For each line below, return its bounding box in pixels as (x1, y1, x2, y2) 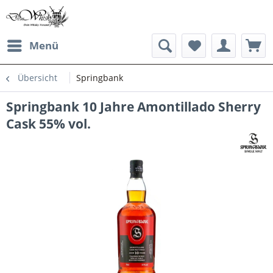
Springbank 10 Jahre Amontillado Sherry (6, 98, 261, 115)
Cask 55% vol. (6, 115, 91, 132)
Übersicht (18, 72, 57, 83)
